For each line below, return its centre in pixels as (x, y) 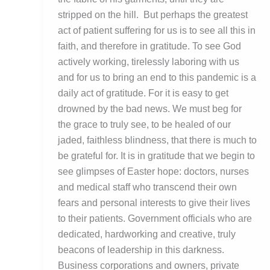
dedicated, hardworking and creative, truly (147, 234)
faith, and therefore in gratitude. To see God (149, 46)
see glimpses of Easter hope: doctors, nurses (153, 172)
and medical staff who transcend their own (147, 187)
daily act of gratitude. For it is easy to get (143, 93)
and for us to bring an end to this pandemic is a (157, 78)
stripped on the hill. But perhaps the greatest (153, 15)
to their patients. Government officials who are (155, 219)
